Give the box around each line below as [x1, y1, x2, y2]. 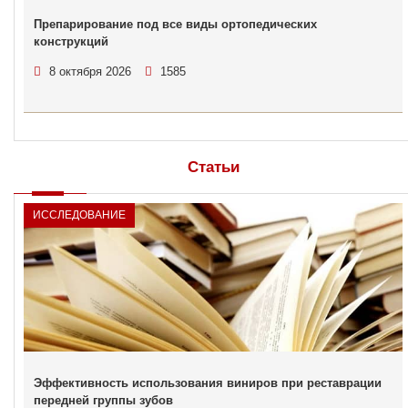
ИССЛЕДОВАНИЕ [33, 209, 126, 221]
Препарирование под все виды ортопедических [34, 17, 317, 31]
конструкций [34, 35, 108, 48]
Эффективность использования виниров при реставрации [34, 376, 382, 390]
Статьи [187, 158, 240, 176]
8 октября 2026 [49, 65, 131, 78]
